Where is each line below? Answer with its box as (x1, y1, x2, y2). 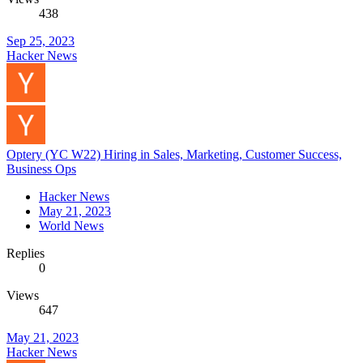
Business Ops (6, 162, 76, 177)
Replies (6, 246, 45, 261)
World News (39, 219, 104, 233)
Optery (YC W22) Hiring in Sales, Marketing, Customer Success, (6, 147, 342, 162)
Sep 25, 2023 (6, 34, 75, 49)
